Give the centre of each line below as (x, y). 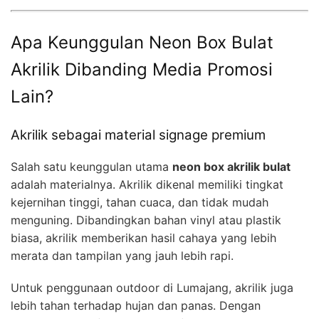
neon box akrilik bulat (231, 167)
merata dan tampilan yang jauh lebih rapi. (122, 256)
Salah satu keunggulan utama (91, 167)
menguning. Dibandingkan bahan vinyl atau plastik (146, 220)
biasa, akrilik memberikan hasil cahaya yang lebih (143, 238)
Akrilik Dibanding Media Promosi (142, 69)
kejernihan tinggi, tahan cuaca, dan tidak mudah (140, 203)
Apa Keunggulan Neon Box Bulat (142, 42)
